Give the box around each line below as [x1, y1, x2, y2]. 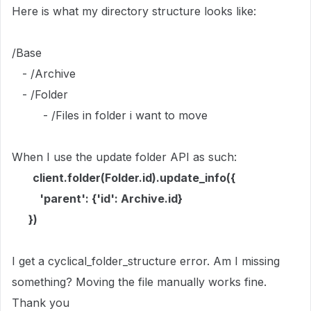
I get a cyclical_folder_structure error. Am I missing [12, 254, 280, 268]
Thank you [12, 296, 69, 310]
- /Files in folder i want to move [12, 108, 208, 122]
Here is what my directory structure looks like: [12, 4, 256, 18]
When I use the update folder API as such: [12, 150, 237, 164]
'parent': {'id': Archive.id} [12, 192, 183, 205]
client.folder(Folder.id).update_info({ [33, 171, 235, 185]
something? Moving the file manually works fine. [12, 275, 267, 289]
